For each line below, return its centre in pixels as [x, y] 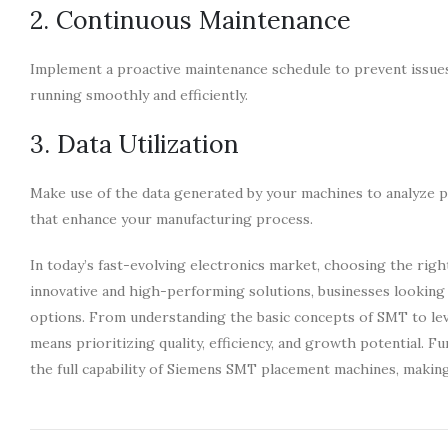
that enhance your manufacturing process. [171, 218]
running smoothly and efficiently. [139, 94]
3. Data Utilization [134, 143]
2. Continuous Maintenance [190, 19]
